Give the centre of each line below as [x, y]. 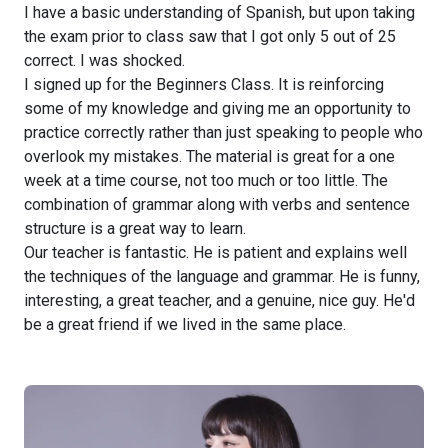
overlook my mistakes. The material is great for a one [209, 156]
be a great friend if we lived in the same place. [185, 324]
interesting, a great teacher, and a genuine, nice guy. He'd [219, 300]
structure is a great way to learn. [135, 228]
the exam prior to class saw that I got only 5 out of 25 [210, 36]
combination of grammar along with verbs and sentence [217, 204]
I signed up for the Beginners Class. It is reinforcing [204, 84]
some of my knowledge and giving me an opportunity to [217, 108]
